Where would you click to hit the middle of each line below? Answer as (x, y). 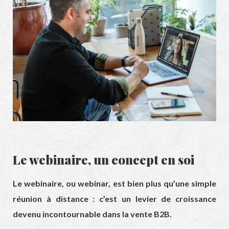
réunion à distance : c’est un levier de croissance (114, 199)
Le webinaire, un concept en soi (104, 160)
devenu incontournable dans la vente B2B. (92, 214)
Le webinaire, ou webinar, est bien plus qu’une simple (114, 184)
